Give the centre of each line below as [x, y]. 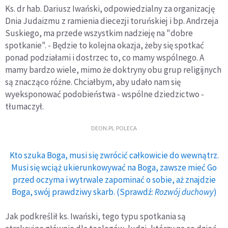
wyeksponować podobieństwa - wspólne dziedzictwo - [105, 94]
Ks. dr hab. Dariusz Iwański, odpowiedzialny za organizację [110, 8]
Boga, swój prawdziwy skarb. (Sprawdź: [83, 192]
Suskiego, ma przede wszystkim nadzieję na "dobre [99, 33]
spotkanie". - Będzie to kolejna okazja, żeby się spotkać [105, 45]
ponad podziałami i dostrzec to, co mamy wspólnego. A [105, 57]
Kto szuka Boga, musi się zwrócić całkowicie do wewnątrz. [114, 155]
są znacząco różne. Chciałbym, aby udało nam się [93, 82]
